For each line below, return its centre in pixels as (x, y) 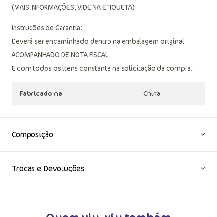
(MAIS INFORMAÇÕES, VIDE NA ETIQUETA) (73, 7)
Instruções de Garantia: (47, 27)
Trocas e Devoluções (48, 168)
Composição (32, 134)
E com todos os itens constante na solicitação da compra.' (103, 68)
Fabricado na (41, 93)
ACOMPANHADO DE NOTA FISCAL (60, 54)
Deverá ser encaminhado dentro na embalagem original (98, 41)
